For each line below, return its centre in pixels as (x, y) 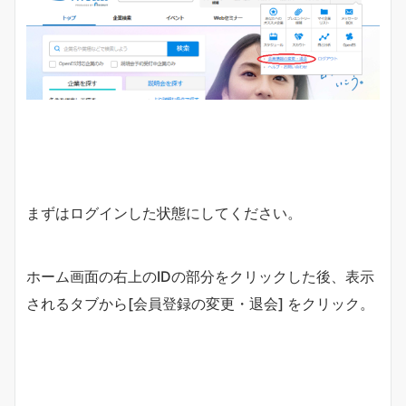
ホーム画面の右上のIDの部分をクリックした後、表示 (200, 277)
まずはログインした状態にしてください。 (164, 213)
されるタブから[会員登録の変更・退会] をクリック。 (200, 304)
